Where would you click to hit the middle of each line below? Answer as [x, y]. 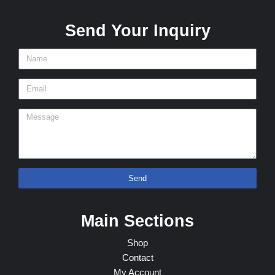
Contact [137, 258]
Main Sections [137, 221]
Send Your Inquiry [137, 31]
